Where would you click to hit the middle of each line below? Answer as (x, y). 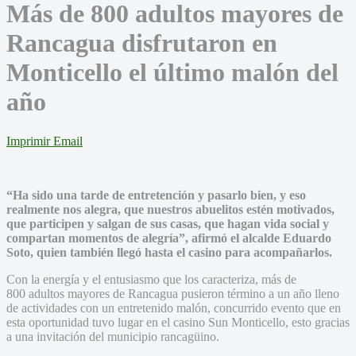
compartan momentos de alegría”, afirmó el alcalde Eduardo (169, 238)
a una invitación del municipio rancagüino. (113, 336)
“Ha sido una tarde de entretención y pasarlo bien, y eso (156, 195)
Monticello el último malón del (172, 73)
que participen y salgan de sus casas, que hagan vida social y (168, 223)
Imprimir (28, 141)
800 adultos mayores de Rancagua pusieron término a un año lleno (173, 293)
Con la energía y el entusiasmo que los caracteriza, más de (151, 279)
